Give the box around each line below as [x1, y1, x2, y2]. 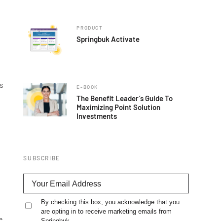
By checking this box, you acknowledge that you [41, 198, 180, 206]
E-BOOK [76, 84, 99, 90]
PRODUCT [76, 25, 103, 31]
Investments [76, 111, 117, 121]
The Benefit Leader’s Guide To [76, 94, 173, 103]
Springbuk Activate [76, 35, 140, 44]
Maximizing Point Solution [76, 103, 161, 112]
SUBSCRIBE [23, 154, 60, 162]
